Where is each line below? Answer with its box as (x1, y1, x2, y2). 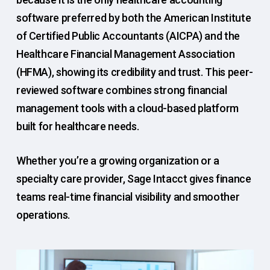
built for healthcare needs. (16, 120, 141, 133)
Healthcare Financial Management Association (16, 48, 235, 60)
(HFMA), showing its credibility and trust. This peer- (16, 66, 253, 78)
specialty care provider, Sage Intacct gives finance (16, 172, 251, 185)
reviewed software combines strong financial (16, 84, 227, 96)
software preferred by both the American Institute (16, 11, 251, 24)
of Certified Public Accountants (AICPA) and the (16, 30, 240, 42)
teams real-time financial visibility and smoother (16, 190, 240, 203)
